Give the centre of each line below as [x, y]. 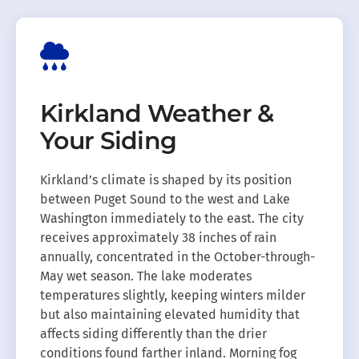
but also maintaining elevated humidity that [170, 315]
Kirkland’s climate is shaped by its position [166, 180]
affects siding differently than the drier [153, 334]
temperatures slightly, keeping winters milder [173, 296]
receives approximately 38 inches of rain [158, 238]
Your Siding [109, 141]
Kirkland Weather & [157, 114]
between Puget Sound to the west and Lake [165, 200]
